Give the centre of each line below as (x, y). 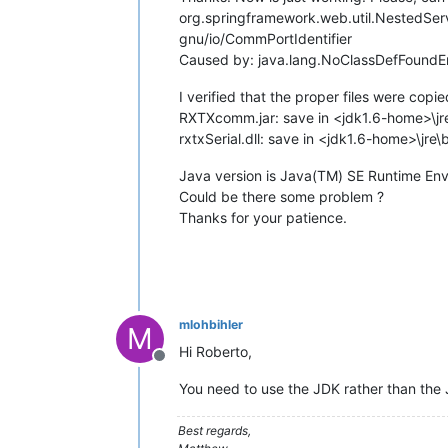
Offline (183, 366)
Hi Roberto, (215, 351)
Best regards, (214, 430)
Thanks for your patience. (263, 217)
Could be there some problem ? (281, 196)
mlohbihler (211, 324)
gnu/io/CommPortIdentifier (265, 38)
